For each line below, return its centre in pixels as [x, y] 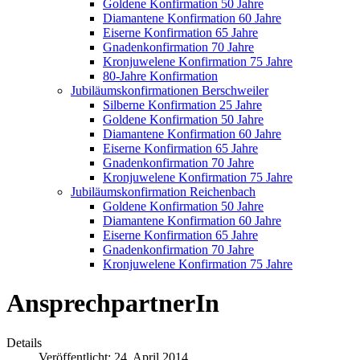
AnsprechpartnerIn [113, 303]
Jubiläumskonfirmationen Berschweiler [170, 90]
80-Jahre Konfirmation [160, 76]
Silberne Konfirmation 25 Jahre [182, 105]
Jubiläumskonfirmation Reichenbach [163, 192]
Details [24, 342]
